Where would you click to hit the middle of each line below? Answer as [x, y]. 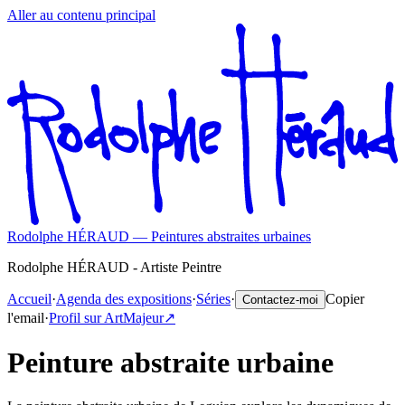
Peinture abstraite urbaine [170, 362]
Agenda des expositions [124, 299]
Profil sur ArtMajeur [106, 318]
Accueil [29, 299]
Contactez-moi [280, 300]
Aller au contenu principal [81, 15]
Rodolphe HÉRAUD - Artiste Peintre [114, 268]
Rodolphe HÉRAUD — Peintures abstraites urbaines [159, 237]
